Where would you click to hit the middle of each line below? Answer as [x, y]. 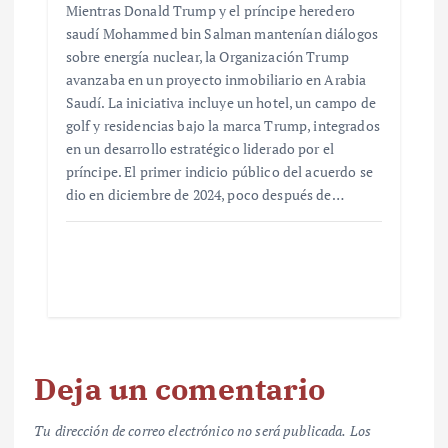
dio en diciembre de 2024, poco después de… [204, 195]
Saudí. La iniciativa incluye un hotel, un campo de [220, 103]
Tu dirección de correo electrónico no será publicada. [190, 430]
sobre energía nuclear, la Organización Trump [207, 57]
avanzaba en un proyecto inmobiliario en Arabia [216, 80]
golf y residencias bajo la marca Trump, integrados [222, 126]
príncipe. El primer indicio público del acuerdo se [219, 172]
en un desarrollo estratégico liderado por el [199, 149]
